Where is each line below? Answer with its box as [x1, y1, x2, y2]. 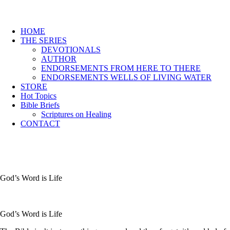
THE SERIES [21, 36, 67, 45]
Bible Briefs [21, 101, 60, 109]
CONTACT [21, 119, 60, 128]
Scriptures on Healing [41, 110, 111, 119]
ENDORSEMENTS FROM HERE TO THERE [41, 64, 201, 72]
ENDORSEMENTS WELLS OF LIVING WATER [41, 73, 212, 82]
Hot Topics [21, 91, 56, 100]
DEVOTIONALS [41, 45, 101, 54]
